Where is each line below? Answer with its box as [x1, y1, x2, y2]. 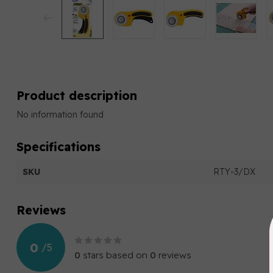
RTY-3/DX [213, 166, 255, 177]
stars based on [80, 249, 150, 261]
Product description [16, 88, 137, 103]
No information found [16, 109, 104, 120]
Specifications [16, 139, 101, 154]
